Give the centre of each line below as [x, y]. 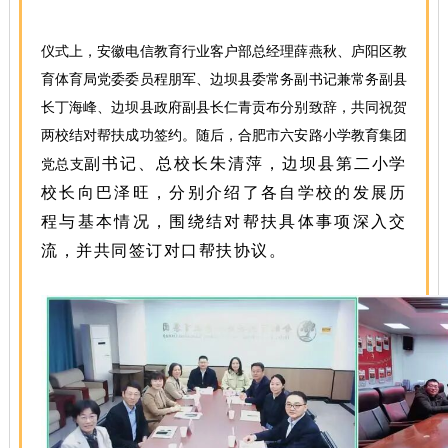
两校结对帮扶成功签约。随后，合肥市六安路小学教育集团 [224, 135]
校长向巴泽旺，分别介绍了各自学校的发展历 [224, 192]
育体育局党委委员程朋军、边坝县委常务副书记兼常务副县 [224, 79]
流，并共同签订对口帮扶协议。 [164, 250]
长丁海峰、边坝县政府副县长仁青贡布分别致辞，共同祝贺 [224, 107]
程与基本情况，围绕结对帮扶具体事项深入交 [224, 221]
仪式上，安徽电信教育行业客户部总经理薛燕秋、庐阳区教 [224, 51]
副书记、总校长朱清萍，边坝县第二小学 [245, 163]
